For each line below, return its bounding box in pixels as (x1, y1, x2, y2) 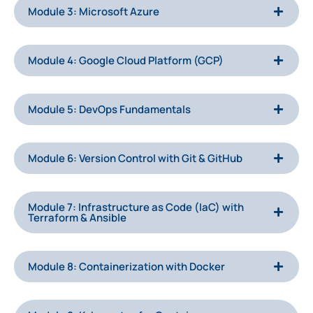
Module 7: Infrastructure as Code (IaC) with (28, 199, 244, 214)
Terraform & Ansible (28, 210, 126, 225)
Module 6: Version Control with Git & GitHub (28, 150, 242, 166)
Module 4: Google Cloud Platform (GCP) (28, 52, 224, 68)
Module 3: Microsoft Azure (28, 3, 159, 19)
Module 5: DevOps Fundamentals (28, 101, 191, 117)
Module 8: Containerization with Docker (28, 259, 225, 274)
